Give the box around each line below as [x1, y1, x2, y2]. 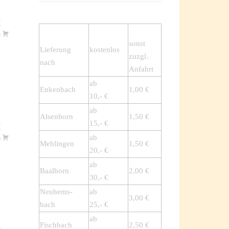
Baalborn [40, 167, 69, 175]
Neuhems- [40, 188, 73, 196]
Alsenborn [40, 112, 73, 121]
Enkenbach [40, 85, 76, 94]
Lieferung [40, 45, 71, 54]
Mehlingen [40, 140, 74, 148]
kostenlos [89, 45, 120, 54]
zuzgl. [129, 52, 148, 61]
